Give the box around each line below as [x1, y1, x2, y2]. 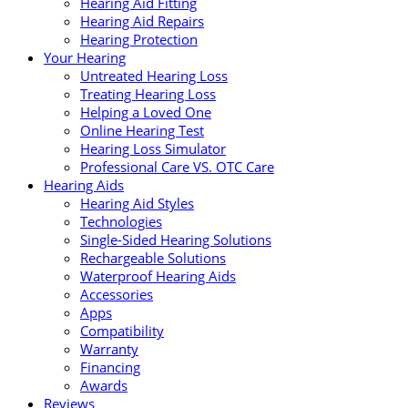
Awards [80, 375, 127, 394]
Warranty [80, 339, 138, 358]
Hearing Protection [80, 29, 198, 48]
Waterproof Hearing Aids [80, 266, 236, 285]
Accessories [80, 284, 153, 303]
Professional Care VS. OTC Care [80, 157, 274, 176]
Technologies [80, 211, 162, 230]
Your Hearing [44, 47, 126, 66]
